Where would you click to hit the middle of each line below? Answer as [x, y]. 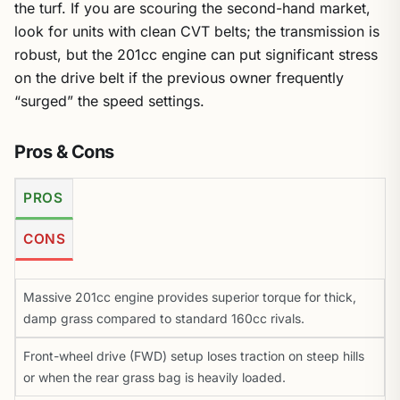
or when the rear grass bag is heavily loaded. [154, 377]
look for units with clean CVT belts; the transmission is [197, 31]
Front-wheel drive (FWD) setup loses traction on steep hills [194, 356]
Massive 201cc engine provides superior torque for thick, [190, 297]
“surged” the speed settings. [109, 101]
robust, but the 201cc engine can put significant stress [196, 54]
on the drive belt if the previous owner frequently [179, 78]
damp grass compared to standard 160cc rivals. [164, 318]
